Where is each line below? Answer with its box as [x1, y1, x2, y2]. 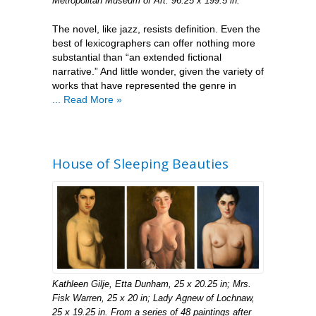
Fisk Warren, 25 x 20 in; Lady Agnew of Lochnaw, [52, 292, 255, 303]
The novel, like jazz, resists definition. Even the [52, 23, 260, 35]
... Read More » [52, 93, 122, 105]
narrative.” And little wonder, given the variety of [52, 65, 264, 77]
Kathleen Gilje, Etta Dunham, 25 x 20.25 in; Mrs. [52, 278, 251, 289]
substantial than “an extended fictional [52, 51, 221, 63]
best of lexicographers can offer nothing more [52, 37, 255, 49]
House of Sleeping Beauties [52, 154, 229, 173]
